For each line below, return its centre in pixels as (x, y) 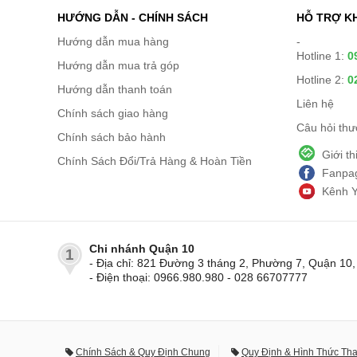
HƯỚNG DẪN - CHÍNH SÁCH (133, 18)
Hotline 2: (322, 80)
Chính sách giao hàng (113, 113)
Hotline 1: (322, 56)
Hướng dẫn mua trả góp (118, 65)
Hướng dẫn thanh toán (115, 89)
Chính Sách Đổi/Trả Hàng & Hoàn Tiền (155, 161)
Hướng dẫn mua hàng (113, 41)
